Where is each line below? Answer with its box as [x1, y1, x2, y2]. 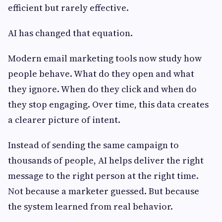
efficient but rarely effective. [8, 1, 129, 14]
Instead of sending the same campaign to [8, 139, 179, 152]
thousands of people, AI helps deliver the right [8, 154, 204, 167]
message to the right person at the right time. [8, 169, 199, 182]
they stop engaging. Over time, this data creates [8, 98, 209, 111]
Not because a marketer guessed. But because [8, 185, 199, 198]
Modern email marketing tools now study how [8, 52, 202, 65]
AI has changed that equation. [8, 27, 133, 40]
